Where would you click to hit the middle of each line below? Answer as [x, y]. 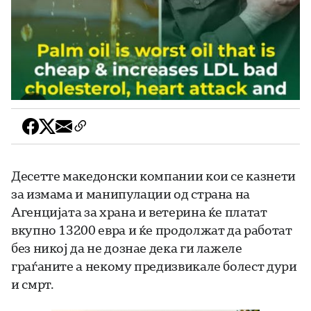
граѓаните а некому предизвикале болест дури [154, 266]
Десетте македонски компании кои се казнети [153, 176]
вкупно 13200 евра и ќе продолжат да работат [152, 230]
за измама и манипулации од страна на [131, 194]
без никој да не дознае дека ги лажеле [127, 248]
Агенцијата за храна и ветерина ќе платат [139, 212]
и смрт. [33, 284]
